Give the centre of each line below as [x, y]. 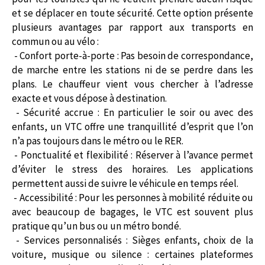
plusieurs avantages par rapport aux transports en [132, 27]
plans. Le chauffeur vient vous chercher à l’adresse [132, 84]
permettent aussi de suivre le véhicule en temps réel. [125, 183]
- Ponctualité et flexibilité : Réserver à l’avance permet [132, 155]
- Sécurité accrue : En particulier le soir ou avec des [132, 112]
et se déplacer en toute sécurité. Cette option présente [132, 13]
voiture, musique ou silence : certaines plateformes [132, 254]
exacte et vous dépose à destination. [89, 98]
